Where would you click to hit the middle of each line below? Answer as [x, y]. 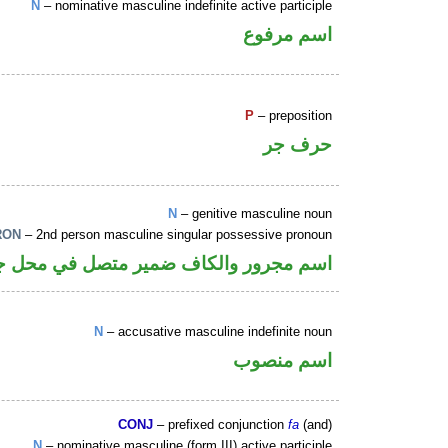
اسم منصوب [283, 360]
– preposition [293, 116]
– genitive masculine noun [255, 214]
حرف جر [298, 144]
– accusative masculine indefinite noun [218, 332]
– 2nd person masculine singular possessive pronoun [177, 235]
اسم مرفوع [288, 34]
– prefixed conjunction [221, 425]
